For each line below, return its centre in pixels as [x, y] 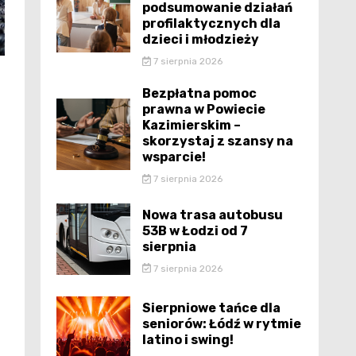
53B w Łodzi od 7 [195, 230]
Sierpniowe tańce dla [211, 308]
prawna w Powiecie [204, 109]
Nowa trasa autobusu [213, 215]
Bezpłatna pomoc [199, 93]
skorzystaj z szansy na [218, 141]
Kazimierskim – [192, 125]
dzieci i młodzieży [201, 39]
